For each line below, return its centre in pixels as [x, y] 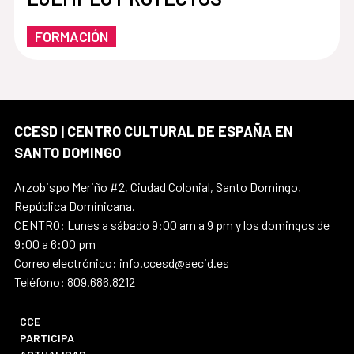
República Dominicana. [75, 205]
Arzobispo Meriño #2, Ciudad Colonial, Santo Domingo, [158, 186]
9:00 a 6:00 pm [55, 243]
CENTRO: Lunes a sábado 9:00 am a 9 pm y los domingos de [172, 224]
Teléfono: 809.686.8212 [75, 281]
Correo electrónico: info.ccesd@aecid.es [122, 262]
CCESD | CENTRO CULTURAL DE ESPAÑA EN [154, 131]
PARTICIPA [47, 337]
